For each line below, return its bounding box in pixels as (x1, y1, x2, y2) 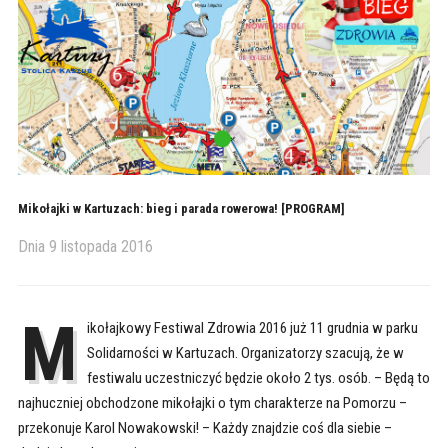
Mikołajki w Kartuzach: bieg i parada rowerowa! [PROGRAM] (17, 200, 345, 216)
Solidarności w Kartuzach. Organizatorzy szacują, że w (86, 343, 404, 362)
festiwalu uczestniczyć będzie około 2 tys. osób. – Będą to (86, 368, 430, 387)
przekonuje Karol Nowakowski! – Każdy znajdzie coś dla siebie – (17, 418, 392, 437)
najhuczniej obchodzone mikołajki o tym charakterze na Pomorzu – (17, 393, 407, 412)
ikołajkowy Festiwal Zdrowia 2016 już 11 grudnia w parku (86, 318, 418, 337)
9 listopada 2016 (48, 236, 153, 256)
